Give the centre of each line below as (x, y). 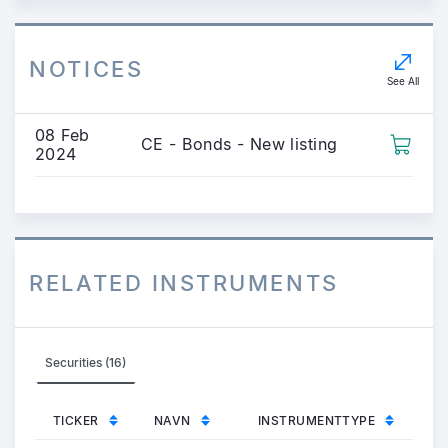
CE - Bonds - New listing (239, 143)
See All (402, 80)
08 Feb (62, 134)
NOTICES (86, 68)
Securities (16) (85, 362)
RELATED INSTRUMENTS (184, 282)
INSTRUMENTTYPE (317, 420)
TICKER (76, 420)
